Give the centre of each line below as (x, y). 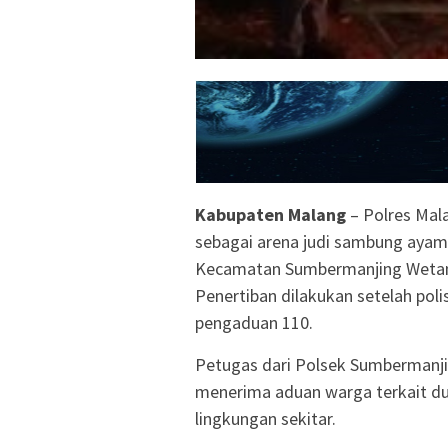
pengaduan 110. (254, 323)
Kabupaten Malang (270, 215)
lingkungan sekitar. (265, 419)
